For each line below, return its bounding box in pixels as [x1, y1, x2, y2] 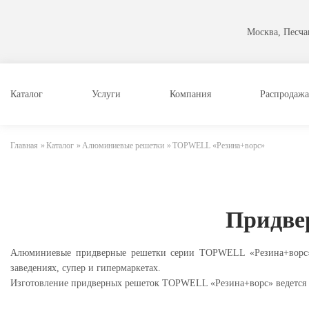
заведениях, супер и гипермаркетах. [10, 263, 161, 273]
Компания [170, 89, 211, 99]
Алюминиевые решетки [82, 141, 164, 150]
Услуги [92, 89, 121, 99]
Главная [10, 141, 38, 150]
